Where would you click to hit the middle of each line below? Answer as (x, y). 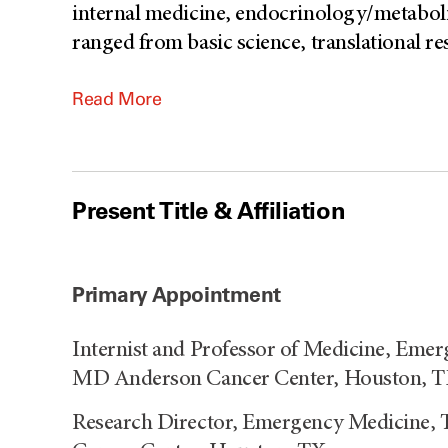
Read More (117, 99)
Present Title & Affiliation (209, 210)
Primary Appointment (177, 294)
